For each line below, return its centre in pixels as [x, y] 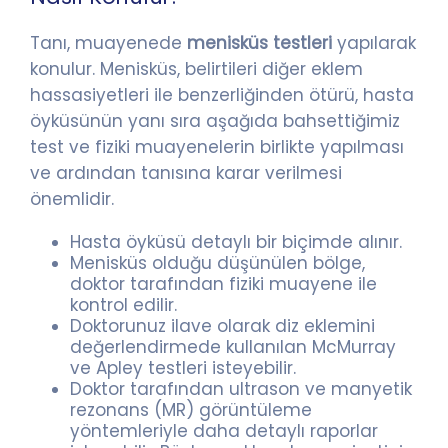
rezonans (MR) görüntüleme [191, 409]
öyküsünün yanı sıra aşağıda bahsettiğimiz [215, 120]
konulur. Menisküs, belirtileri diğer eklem [196, 68]
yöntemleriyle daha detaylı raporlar [224, 430]
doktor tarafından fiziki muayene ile [223, 283]
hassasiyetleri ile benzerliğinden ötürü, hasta [222, 94]
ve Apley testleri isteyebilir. [183, 367]
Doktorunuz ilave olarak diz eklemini [222, 325]
